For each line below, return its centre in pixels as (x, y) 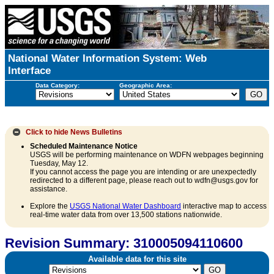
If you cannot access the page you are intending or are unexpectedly (143, 172)
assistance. (49, 189)
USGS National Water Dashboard (125, 206)
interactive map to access (224, 206)
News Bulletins (97, 132)
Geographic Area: (145, 85)
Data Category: (57, 85)
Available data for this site (137, 259)
